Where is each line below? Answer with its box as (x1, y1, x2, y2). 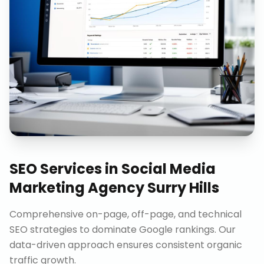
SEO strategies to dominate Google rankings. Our (9, 223, 236, 236)
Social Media (121, 159, 216, 179)
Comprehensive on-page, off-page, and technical (9, 207, 242, 221)
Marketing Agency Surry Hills (9, 178, 219, 197)
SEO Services (9, 159, 102, 179)
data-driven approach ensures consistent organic (9, 238, 242, 252)
